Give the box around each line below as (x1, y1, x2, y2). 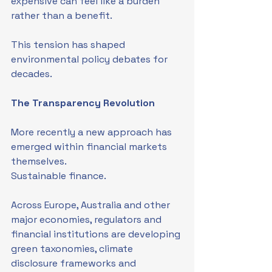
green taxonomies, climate (11, 242, 135, 255)
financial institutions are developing (11, 228, 183, 240)
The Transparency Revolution (11, 97, 155, 109)
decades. (11, 67, 52, 80)
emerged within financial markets (11, 140, 169, 153)
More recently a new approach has (11, 126, 174, 138)
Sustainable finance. (11, 169, 106, 182)
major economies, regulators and (11, 213, 164, 226)
